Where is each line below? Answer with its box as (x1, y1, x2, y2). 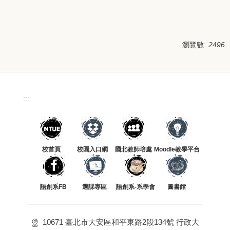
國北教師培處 (114, 145, 152, 153)
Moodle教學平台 (154, 145, 200, 153)
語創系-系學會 (116, 183, 155, 190)
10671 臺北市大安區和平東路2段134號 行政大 (41, 217, 199, 226)
